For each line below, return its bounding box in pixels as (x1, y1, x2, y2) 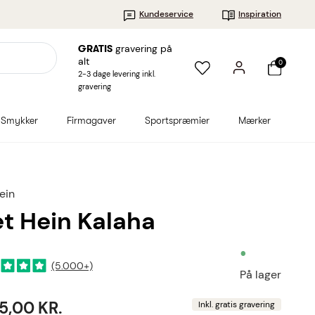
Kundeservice (139, 8, 193, 20)
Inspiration (238, 8, 281, 20)
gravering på (112, 42, 172, 55)
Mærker (238, 115, 271, 126)
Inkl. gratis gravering (198, 299, 275, 311)
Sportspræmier (145, 115, 210, 126)
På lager (240, 267, 281, 282)
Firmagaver (67, 115, 117, 126)
